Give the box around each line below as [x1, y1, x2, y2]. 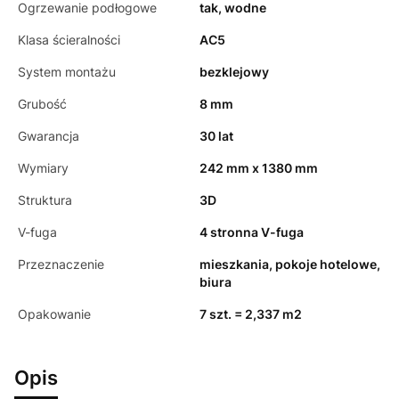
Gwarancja [18, 128, 79, 143]
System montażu [18, 64, 116, 79]
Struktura [18, 192, 72, 208]
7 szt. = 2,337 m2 [199, 306, 302, 322]
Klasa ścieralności [18, 32, 120, 47]
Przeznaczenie [18, 256, 104, 272]
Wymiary [18, 160, 69, 175]
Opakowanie [18, 306, 91, 322]
